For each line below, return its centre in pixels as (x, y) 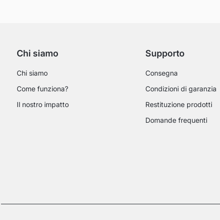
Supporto (165, 54)
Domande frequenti (176, 120)
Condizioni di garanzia (181, 89)
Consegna (161, 73)
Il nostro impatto (43, 105)
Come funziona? (42, 89)
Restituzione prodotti (179, 105)
